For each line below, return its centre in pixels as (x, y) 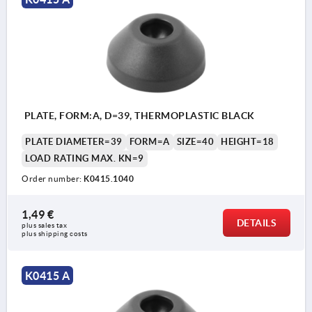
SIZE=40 (195, 142)
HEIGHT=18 (248, 142)
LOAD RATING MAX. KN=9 (85, 159)
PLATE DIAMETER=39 (74, 142)
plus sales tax (45, 226)
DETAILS (256, 223)
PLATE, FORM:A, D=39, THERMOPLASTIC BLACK (138, 116)
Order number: (53, 179)
